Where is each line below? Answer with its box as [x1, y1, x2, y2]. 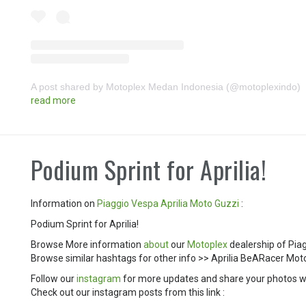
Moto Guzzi [190, 198, 240, 210]
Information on [31, 198, 98, 210]
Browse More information [31, 239, 144, 251]
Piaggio [97, 198, 130, 210]
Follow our [31, 273, 77, 285]
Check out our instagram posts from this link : [31, 287, 225, 298]
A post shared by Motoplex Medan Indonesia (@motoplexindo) [31, 81, 301, 93]
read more [31, 95, 76, 107]
